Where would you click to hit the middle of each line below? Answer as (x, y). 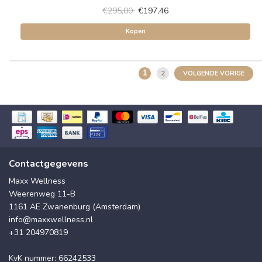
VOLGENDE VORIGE (214, 73)
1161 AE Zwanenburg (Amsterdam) (75, 206)
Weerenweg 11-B (42, 194)
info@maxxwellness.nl (51, 219)
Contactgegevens (49, 163)
